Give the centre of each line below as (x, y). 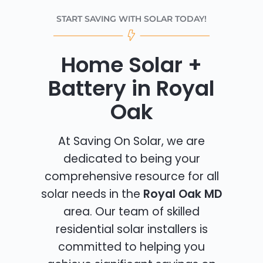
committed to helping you (131, 247)
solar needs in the (92, 194)
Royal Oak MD (183, 194)
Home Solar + (131, 65)
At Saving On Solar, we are (131, 141)
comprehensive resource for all (131, 177)
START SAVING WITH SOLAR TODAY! (131, 19)
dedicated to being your (131, 159)
